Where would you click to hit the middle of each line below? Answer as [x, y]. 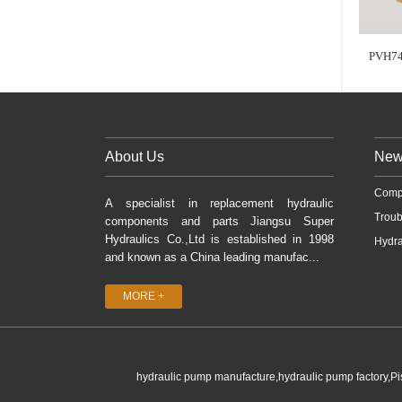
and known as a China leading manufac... [212, 257]
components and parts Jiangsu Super [219, 221]
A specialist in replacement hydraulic [219, 203]
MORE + [144, 296]
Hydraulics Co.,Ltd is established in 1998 [219, 239]
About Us [135, 156]
